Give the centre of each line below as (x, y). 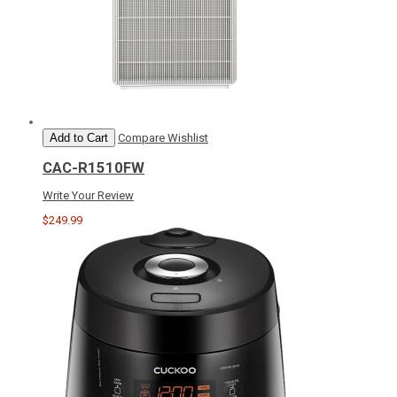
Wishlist (188, 138)
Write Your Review (88, 195)
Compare (141, 138)
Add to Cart (79, 138)
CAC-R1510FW (93, 167)
